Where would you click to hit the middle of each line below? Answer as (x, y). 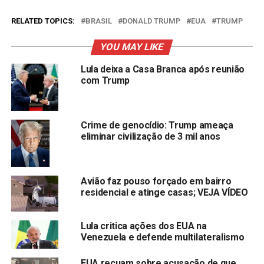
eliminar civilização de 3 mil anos (150, 137)
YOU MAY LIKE (132, 47)
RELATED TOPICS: (43, 21)
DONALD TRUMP (151, 21)
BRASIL (98, 21)
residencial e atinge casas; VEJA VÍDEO (164, 193)
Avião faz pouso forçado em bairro (156, 181)
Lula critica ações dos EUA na (143, 226)
